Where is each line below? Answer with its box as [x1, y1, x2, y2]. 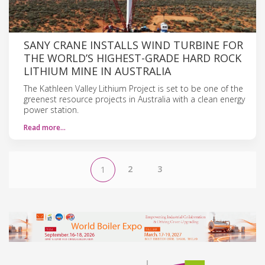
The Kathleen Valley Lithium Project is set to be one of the [24, 82, 243, 94]
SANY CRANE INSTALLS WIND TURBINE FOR [24, 37, 243, 52]
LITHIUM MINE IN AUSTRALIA [24, 63, 171, 78]
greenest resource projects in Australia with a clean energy [24, 93, 245, 105]
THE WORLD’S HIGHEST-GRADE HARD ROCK [24, 50, 241, 65]
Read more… [24, 122, 66, 132]
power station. [24, 104, 79, 115]
